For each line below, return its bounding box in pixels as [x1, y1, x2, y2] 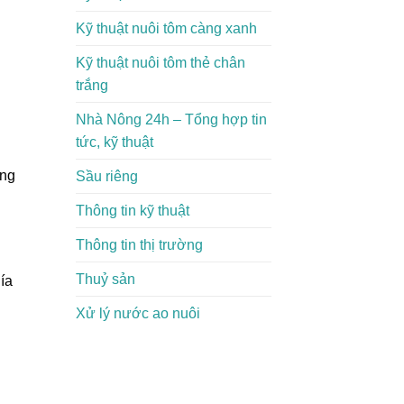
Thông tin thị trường [75, 236, 203, 252]
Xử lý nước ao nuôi [75, 305, 200, 321]
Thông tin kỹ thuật [75, 202, 189, 218]
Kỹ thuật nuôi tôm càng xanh [75, 20, 257, 36]
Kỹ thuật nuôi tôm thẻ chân [75, 54, 245, 70]
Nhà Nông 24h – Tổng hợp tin [75, 111, 267, 127]
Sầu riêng [75, 168, 138, 184]
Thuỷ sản [75, 271, 135, 287]
